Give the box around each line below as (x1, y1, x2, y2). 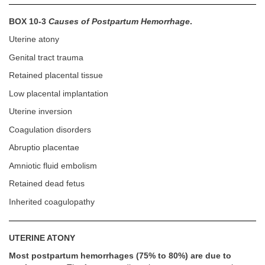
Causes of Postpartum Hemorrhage (49, 17, 190, 26)
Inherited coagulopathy (9, 197, 95, 206)
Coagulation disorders (9, 125, 91, 134)
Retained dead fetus (9, 179, 85, 189)
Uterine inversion (9, 107, 72, 117)
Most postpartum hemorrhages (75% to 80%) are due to (9, 251, 231, 261)
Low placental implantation (9, 89, 108, 98)
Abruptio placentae (9, 143, 79, 153)
